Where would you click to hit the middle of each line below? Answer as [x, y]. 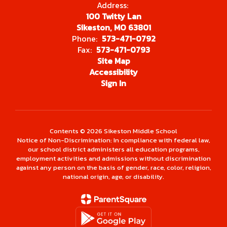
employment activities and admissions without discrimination [113, 158]
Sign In [113, 83]
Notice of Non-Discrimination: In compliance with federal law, [113, 140]
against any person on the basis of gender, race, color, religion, [113, 167]
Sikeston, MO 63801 [113, 27]
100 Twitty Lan [113, 16]
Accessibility [113, 72]
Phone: [84, 39]
